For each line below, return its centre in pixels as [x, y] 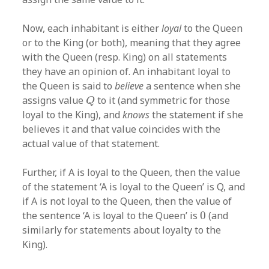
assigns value [54, 100]
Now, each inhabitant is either [92, 28]
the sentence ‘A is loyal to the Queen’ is [111, 215]
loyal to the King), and [73, 114]
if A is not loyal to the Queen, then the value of [127, 201]
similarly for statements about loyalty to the [122, 230]
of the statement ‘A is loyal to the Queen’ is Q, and [134, 186]
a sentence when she [192, 86]
